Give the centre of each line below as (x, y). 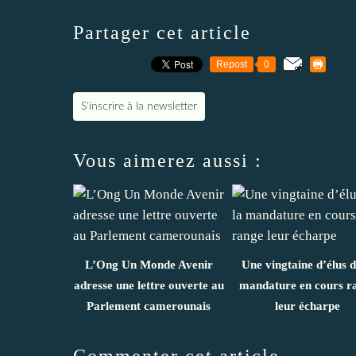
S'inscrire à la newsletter (139, 106)
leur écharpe (308, 306)
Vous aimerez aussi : (168, 160)
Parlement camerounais (149, 306)
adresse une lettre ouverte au (149, 285)
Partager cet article (162, 32)
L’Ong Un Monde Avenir (149, 264)
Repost (232, 64)
